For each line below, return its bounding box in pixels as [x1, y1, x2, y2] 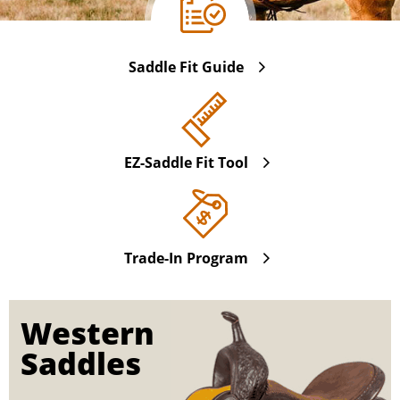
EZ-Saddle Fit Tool [124, 153, 248, 173]
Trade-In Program [124, 248, 248, 269]
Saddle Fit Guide [129, 57, 244, 78]
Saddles [20, 343, 141, 385]
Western [20, 312, 154, 354]
